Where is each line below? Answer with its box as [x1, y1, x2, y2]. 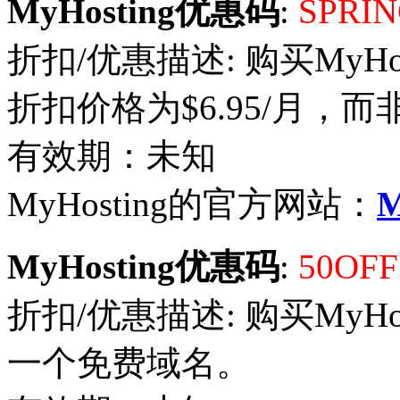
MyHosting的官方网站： [7, 184, 377, 223]
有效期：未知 [7, 136, 216, 175]
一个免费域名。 [7, 343, 251, 382]
